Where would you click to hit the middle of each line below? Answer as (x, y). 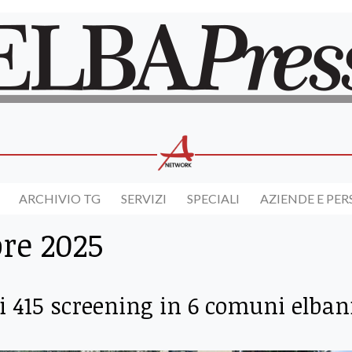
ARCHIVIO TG (60, 199)
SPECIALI (213, 199)
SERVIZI (144, 199)
